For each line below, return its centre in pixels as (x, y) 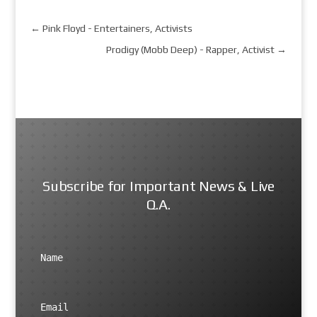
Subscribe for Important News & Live (158, 186)
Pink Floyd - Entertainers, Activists (117, 29)
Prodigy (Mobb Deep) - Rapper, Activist (191, 50)
